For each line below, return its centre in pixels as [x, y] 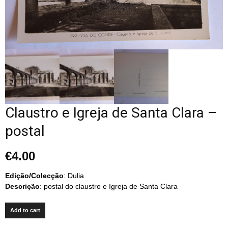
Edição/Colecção [34, 176]
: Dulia [74, 176]
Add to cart [25, 210]
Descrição [22, 187]
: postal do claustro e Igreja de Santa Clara [109, 187]
